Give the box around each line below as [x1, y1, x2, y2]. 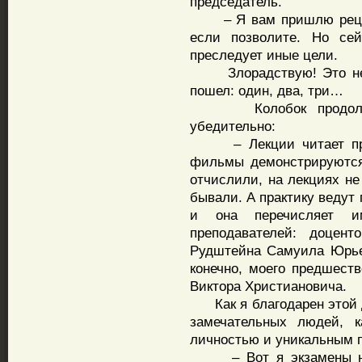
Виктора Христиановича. [190, 278, 347, 294]
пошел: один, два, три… [190, 82, 343, 99]
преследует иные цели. [190, 47, 338, 63]
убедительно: [190, 118, 276, 134]
